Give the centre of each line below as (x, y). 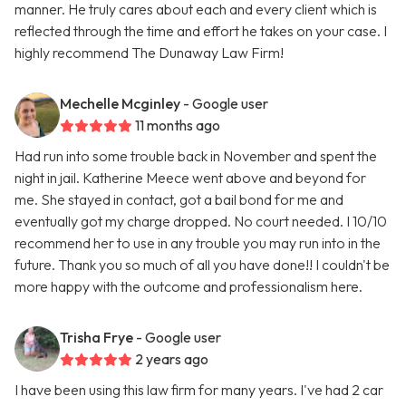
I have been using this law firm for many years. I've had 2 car (199, 390)
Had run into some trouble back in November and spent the (196, 156)
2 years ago (172, 359)
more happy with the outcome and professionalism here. (188, 287)
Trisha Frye (97, 338)
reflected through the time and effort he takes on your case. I (201, 31)
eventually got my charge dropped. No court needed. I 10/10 (201, 222)
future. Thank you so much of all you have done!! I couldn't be (202, 265)
